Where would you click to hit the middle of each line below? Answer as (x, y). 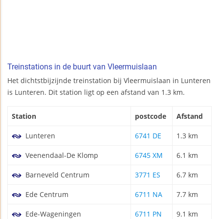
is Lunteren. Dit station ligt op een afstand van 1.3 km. (96, 92)
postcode (151, 116)
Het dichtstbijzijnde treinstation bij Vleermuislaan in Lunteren (109, 80)
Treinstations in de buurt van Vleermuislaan (82, 66)
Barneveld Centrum (56, 175)
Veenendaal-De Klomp (61, 155)
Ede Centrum (46, 194)
